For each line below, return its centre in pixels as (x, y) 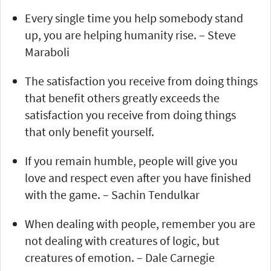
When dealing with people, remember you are (140, 223)
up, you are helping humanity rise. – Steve (130, 34)
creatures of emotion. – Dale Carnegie (120, 257)
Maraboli (47, 51)
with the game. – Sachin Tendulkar (112, 194)
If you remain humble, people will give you (131, 160)
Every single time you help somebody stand (134, 18)
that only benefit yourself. (90, 131)
